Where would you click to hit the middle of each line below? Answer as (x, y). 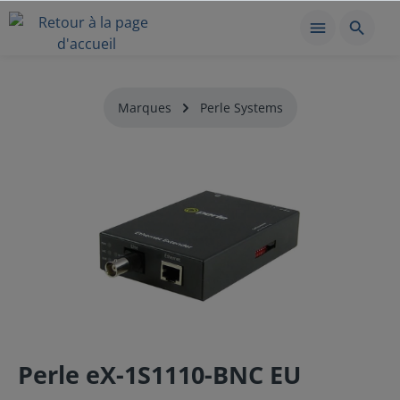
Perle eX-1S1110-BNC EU (159, 375)
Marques (144, 108)
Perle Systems (241, 108)
